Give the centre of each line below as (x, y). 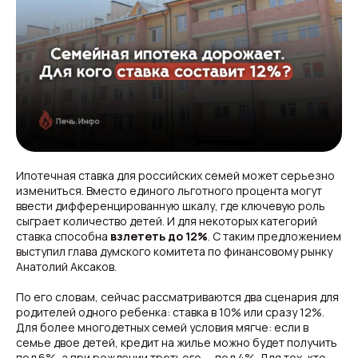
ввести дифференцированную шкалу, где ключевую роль (171, 206)
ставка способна (63, 236)
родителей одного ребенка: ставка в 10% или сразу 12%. (170, 312)
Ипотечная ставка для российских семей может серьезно (175, 175)
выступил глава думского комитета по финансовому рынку (174, 251)
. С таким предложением (274, 236)
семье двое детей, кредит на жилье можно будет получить (177, 342)
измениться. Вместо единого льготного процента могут (169, 191)
